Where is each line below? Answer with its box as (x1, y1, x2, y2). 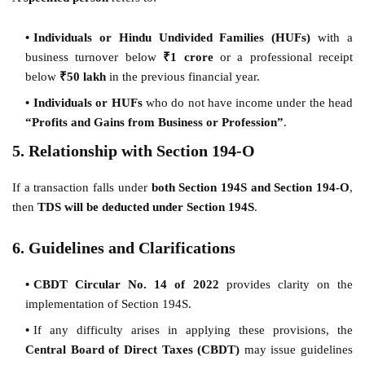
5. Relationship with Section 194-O (12, 141, 255, 160)
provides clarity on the (218, 277, 354, 291)
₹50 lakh (59, 69, 106, 83)
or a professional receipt (213, 50, 353, 64)
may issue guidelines (240, 342, 353, 356)
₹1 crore (163, 50, 213, 64)
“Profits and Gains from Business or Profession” (25, 115, 284, 129)
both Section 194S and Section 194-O (151, 180, 350, 194)
